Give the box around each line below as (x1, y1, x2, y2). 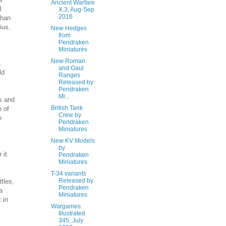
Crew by (58, 111, 81, 119)
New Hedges (50, 25, 87, 32)
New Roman (50, 58, 85, 65)
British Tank (50, 104, 83, 111)
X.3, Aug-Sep (58, 6, 94, 13)
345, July (58, 217, 83, 224)
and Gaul (58, 65, 84, 72)
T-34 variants (50, 170, 86, 177)
